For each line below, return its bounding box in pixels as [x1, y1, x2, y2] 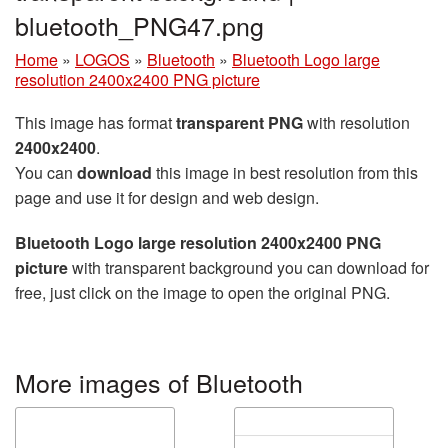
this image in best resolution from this [152, 161, 418, 184]
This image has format [15, 111, 176, 134]
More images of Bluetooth [15, 364, 303, 400]
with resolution [303, 111, 410, 134]
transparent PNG [176, 111, 303, 134]
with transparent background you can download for [68, 256, 429, 279]
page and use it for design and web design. [15, 186, 319, 209]
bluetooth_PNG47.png [15, 7, 264, 43]
